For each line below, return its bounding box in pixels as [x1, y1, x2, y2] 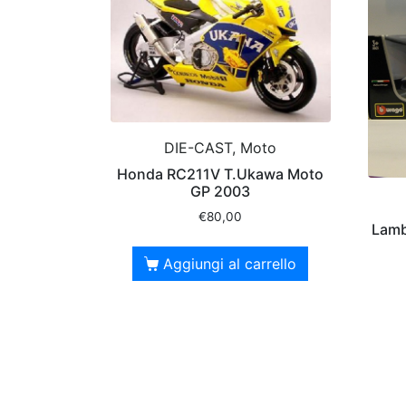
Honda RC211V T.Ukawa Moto [117, 165, 324, 184]
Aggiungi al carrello [163, 255, 297, 274]
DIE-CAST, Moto [164, 139, 277, 158]
